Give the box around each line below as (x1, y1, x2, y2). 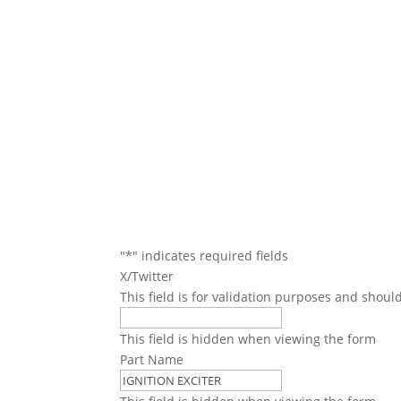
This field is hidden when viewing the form (120, 330, 377, 348)
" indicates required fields (132, 247, 289, 265)
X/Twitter (120, 268, 175, 286)
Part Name (120, 351, 184, 369)
